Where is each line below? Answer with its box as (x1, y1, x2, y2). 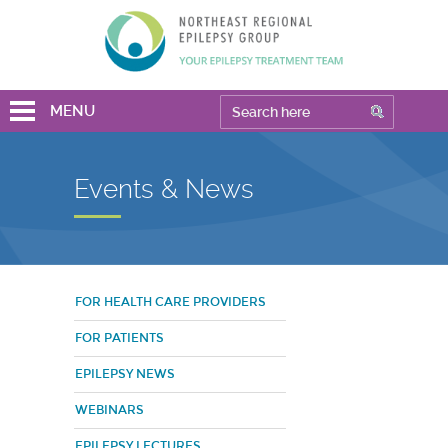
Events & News (74, 174, 254, 204)
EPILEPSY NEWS (75, 367, 175, 381)
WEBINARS (75, 403, 144, 417)
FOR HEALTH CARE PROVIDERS (75, 295, 266, 309)
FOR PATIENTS (75, 331, 164, 345)
